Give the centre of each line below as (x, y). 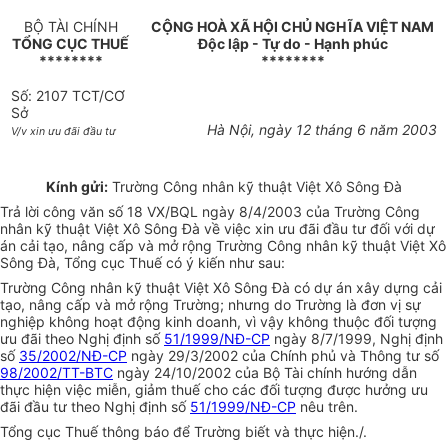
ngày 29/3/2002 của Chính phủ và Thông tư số (283, 356)
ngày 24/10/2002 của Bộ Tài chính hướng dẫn (265, 373)
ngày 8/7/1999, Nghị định (356, 339)
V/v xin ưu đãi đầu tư (64, 132)
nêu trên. (327, 407)
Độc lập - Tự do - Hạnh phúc (292, 44)
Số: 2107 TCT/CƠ (68, 96)
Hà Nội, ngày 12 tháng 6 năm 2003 (321, 130)
